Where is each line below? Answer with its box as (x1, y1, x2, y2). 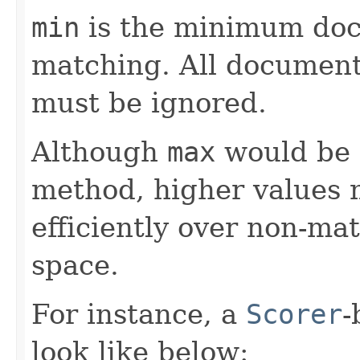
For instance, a (31, 297, 246, 330)
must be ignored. (31, 86, 267, 119)
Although (31, 135, 167, 168)
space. (31, 248, 119, 281)
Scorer (246, 297, 342, 330)
